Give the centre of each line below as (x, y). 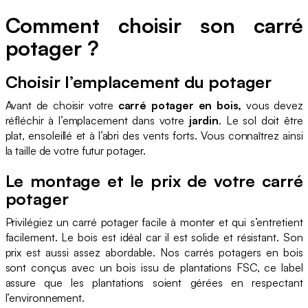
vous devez (272, 106)
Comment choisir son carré (154, 25)
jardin (204, 121)
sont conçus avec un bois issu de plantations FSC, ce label (154, 268)
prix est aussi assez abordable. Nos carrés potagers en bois (154, 253)
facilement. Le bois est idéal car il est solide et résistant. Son (154, 238)
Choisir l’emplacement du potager (139, 82)
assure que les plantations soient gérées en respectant (154, 283)
